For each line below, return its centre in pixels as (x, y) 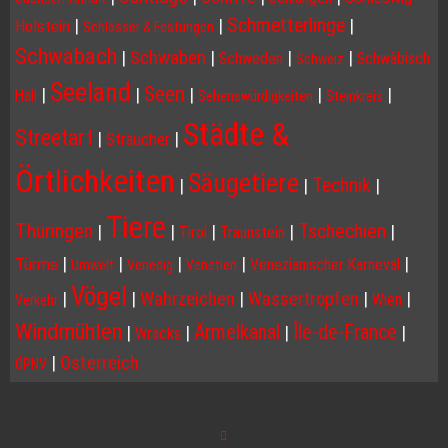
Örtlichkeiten (95, 181)
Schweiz (320, 59)
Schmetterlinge (286, 26)
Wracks (158, 334)
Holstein (42, 26)
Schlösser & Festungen (148, 27)
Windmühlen (68, 332)
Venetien (211, 265)
